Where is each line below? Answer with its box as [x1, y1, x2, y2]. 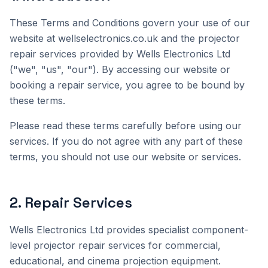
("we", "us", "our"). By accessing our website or [10, 63, 230, 75]
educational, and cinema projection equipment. [10, 255, 221, 267]
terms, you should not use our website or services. [10, 151, 241, 163]
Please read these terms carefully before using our [10, 120, 242, 132]
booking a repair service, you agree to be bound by [10, 79, 245, 91]
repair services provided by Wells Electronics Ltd [10, 48, 230, 60]
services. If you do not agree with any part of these [10, 135, 243, 147]
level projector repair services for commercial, [10, 239, 221, 251]
